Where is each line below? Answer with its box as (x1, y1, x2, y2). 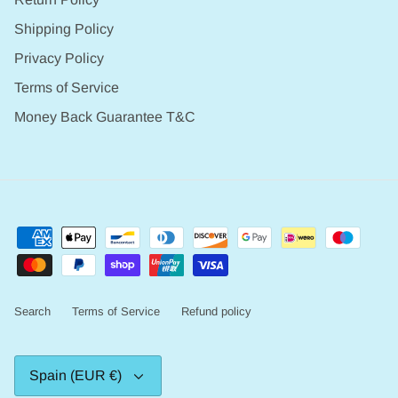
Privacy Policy (14, 50, 104, 66)
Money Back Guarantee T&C (14, 108, 195, 124)
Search (14, 304, 51, 318)
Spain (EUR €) (29, 368, 122, 384)
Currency (13, 354, 60, 369)
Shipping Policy (14, 20, 114, 36)
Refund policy (181, 304, 251, 318)
